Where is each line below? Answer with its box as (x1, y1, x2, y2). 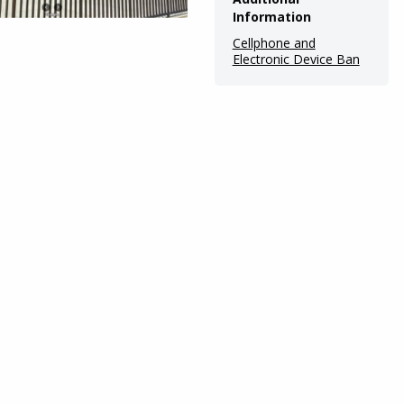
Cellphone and (232, 33, 316, 51)
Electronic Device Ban (232, 50, 360, 68)
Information (232, 7, 311, 25)
